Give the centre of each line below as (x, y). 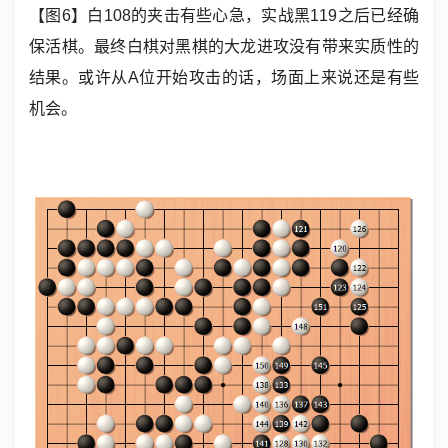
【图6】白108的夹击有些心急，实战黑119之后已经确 (224, 15)
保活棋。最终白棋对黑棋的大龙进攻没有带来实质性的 (224, 46)
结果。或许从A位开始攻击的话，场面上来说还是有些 (224, 77)
